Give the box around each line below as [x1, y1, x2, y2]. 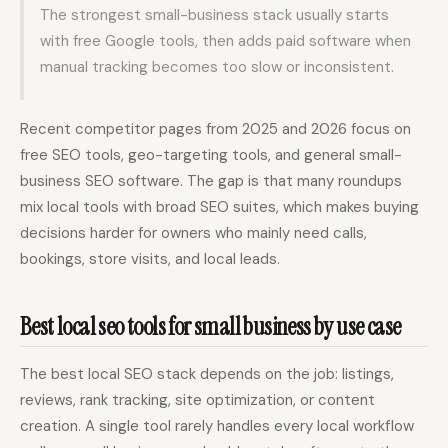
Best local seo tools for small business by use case [20, 310, 401, 342]
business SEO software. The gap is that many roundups [20, 171, 402, 192]
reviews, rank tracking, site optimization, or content [20, 390, 375, 411]
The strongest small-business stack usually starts [40, 5, 389, 26]
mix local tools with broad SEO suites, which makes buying [20, 197, 419, 218]
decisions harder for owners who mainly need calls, [20, 223, 367, 244]
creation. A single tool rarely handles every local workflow [20, 416, 414, 437]
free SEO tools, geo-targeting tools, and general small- [20, 145, 402, 166]
